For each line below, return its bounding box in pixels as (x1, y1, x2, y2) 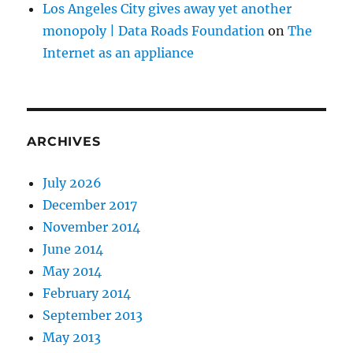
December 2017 (43, 197, 138, 214)
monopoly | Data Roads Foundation (43, 23, 266, 39)
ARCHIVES (27, 134, 101, 150)
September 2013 (43, 307, 143, 324)
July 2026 (43, 175, 102, 191)
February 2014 (43, 285, 132, 302)
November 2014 (43, 219, 141, 236)
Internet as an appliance (43, 45, 195, 61)
